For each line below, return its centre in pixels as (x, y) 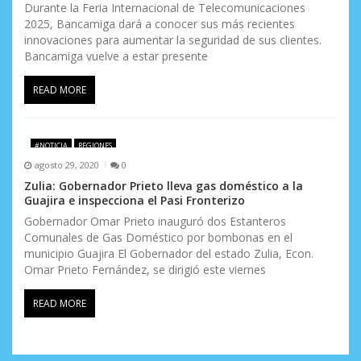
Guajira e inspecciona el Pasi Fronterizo (135, 201)
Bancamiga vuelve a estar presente (116, 56)
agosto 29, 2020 (66, 164)
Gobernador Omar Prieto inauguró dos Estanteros (155, 222)
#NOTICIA (51, 145)
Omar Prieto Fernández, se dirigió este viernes (145, 270)
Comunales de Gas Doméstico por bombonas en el (158, 238)
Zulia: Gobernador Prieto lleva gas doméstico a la (164, 186)
